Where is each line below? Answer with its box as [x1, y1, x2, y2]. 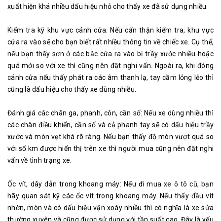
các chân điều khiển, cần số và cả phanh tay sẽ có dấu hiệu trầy [7, 121, 214, 129]
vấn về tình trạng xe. [7, 156, 72, 165]
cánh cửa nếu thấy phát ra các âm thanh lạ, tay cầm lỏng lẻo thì [7, 74, 214, 82]
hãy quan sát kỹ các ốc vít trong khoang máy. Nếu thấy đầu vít [7, 192, 214, 200]
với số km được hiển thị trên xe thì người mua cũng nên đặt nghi [7, 145, 214, 153]
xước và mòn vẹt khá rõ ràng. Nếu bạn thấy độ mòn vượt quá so [7, 133, 214, 141]
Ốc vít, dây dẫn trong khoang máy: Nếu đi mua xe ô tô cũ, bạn [7, 180, 214, 188]
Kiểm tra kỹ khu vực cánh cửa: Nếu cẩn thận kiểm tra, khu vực [7, 26, 214, 35]
